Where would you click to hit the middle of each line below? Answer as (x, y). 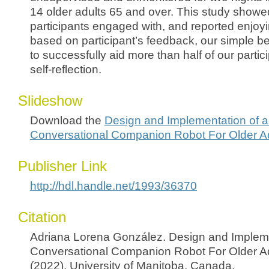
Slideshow (50, 101)
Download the (67, 120)
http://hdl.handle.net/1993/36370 (113, 186)
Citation (42, 217)
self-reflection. (66, 69)
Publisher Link (62, 166)
